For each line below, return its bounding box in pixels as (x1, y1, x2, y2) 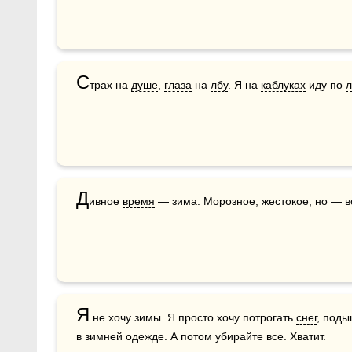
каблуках (261, 78, 306, 91)
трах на (90, 78, 131, 91)
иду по (306, 78, 346, 91)
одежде (126, 329, 164, 343)
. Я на (228, 78, 261, 91)
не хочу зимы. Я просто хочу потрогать (90, 310, 296, 324)
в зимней (76, 329, 126, 343)
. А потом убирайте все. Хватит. (164, 329, 326, 343)
